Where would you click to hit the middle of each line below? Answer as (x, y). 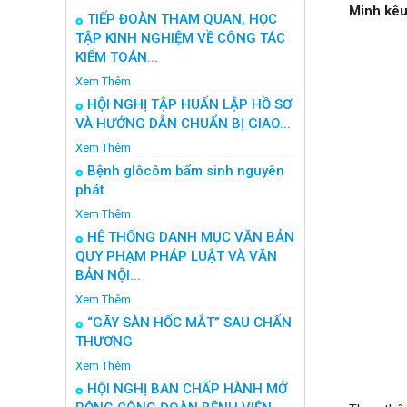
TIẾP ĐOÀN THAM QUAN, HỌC (182, 19)
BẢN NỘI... (108, 275)
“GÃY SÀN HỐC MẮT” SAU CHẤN (189, 323)
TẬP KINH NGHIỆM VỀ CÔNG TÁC (180, 38)
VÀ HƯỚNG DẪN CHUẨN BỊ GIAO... (183, 124)
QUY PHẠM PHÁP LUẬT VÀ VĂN (176, 256)
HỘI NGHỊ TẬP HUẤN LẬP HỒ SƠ (189, 104)
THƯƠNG (104, 342)
